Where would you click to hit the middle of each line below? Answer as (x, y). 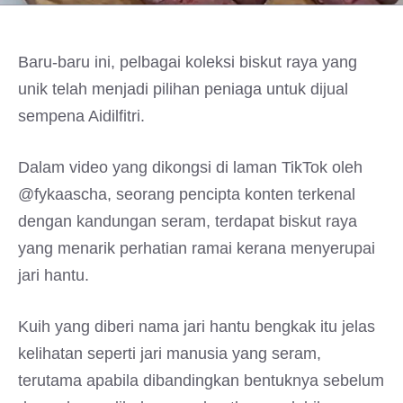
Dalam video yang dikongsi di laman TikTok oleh (190, 167)
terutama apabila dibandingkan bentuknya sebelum (201, 381)
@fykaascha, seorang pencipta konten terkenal (187, 194)
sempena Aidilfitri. (81, 116)
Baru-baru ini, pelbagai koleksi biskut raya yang (188, 62)
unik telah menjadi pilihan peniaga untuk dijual (183, 89)
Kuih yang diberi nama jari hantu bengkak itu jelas (197, 327)
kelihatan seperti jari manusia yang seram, (170, 354)
